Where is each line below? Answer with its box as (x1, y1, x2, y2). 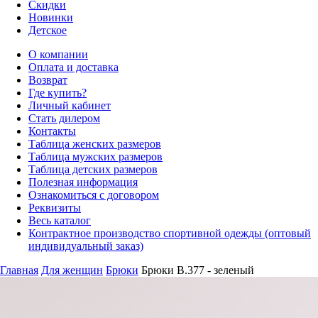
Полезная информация (28, 176, 138, 189)
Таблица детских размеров (28, 163, 158, 176)
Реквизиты (28, 202, 81, 214)
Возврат (28, 74, 67, 87)
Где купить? (28, 87, 87, 99)
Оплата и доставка (28, 61, 119, 74)
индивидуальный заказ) (28, 240, 143, 253)
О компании (28, 48, 88, 61)
